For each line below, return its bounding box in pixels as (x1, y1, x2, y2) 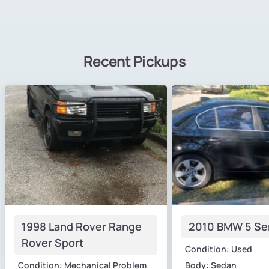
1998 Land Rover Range (22, 219, 142, 234)
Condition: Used (185, 243, 252, 255)
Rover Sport (22, 235, 84, 250)
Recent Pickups (83, 50, 186, 71)
